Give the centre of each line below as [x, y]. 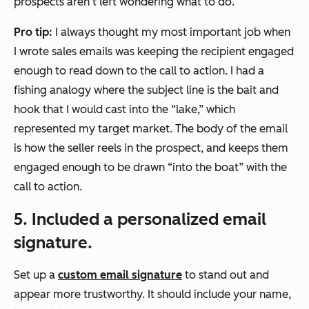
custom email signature [120, 275]
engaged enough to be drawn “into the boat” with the [150, 167]
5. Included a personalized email [140, 219]
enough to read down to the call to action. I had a [139, 70]
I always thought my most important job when [171, 32]
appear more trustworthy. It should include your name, [152, 294]
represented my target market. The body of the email [151, 128]
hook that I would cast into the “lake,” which [124, 109]
